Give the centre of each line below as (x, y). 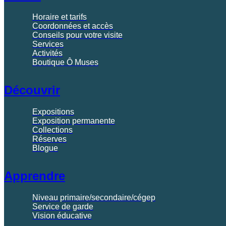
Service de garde (63, 207)
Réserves (49, 139)
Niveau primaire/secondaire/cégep (94, 198)
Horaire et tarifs (60, 17)
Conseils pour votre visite (77, 35)
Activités (47, 53)
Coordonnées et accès (73, 26)
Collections (52, 130)
